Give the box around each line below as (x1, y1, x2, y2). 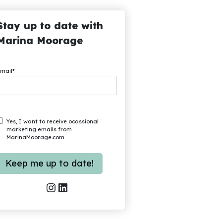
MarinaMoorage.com (6, 134, 65, 141)
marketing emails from (6, 126, 72, 133)
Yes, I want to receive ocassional (6, 118, 99, 125)
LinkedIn (56, 179, 64, 195)
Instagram (44, 179, 55, 195)
